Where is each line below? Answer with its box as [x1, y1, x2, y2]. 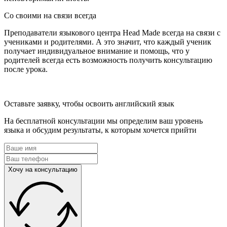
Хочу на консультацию [8, 165, 78, 173]
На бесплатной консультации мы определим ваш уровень [4, 116, 203, 125]
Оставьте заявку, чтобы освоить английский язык [4, 99, 174, 108]
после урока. [4, 64, 48, 73]
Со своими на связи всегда [4, 11, 96, 20]
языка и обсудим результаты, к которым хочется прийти [4, 125, 197, 134]
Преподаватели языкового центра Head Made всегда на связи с [4, 28, 220, 37]
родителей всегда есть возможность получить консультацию [4, 55, 212, 64]
